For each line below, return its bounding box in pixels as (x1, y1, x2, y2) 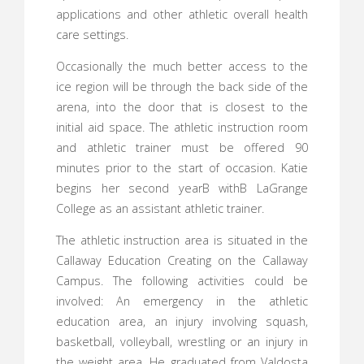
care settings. (55, 26, 128, 42)
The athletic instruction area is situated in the (55, 232, 309, 249)
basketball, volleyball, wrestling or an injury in (55, 334, 309, 350)
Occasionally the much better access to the (55, 58, 309, 75)
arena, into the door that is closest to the (55, 99, 309, 115)
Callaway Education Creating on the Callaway (55, 253, 309, 269)
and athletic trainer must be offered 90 (55, 140, 309, 156)
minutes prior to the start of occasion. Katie (55, 160, 309, 176)
